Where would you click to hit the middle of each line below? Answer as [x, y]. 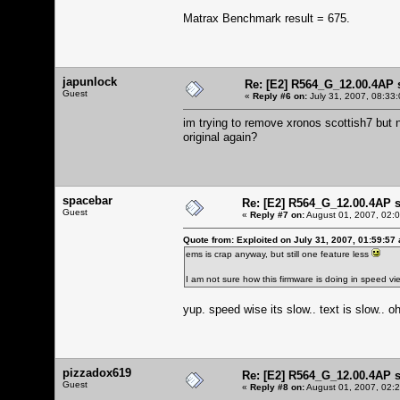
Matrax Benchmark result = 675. [267, 18]
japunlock [90, 81]
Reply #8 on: [277, 387]
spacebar [87, 200]
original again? [220, 137]
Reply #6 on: [280, 96]
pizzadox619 [97, 372]
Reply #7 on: [277, 214]
